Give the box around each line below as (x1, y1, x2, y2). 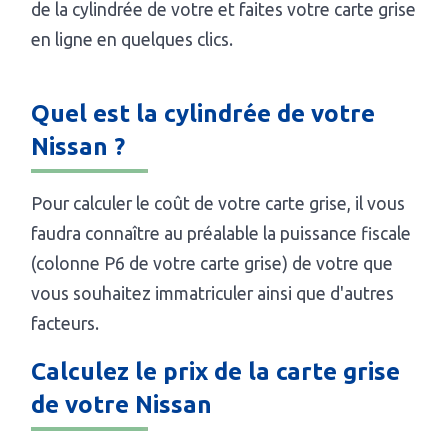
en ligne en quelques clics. (31, 30, 234, 50)
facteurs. (31, 314, 100, 334)
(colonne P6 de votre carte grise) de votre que (31, 254, 394, 274)
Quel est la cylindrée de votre (31, 100, 376, 128)
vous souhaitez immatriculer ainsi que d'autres (31, 284, 395, 304)
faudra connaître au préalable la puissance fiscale (31, 224, 412, 244)
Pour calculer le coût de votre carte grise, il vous (31, 194, 406, 214)
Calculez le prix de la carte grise (31, 358, 401, 386)
